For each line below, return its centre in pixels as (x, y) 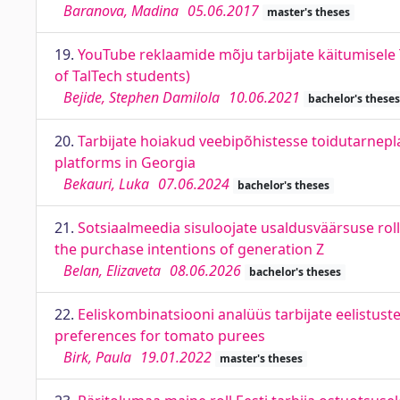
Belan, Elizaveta (112, 271)
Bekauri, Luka (106, 184)
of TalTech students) (122, 76)
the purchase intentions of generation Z (189, 249)
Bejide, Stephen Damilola (142, 97)
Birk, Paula (97, 357)
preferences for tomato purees (160, 336)
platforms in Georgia (125, 162)
